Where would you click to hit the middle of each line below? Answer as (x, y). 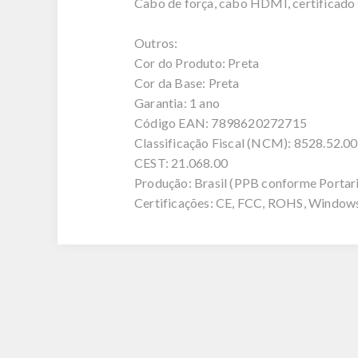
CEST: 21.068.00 (181, 163)
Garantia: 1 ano (177, 103)
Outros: (156, 43)
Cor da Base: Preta (187, 83)
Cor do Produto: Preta (197, 63)
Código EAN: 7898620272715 (221, 123)
